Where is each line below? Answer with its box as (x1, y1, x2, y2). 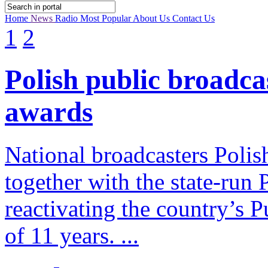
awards (5, 96, 93, 128)
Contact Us (172, 13, 215, 23)
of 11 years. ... (5, 222, 139, 248)
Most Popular (80, 13, 133, 23)
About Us (133, 13, 172, 23)
